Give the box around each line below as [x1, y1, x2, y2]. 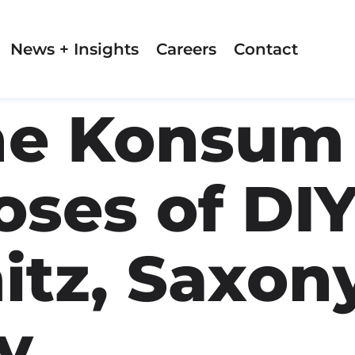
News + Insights [10, 39, 139, 59]
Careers [155, 39, 216, 59]
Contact [233, 39, 298, 59]
